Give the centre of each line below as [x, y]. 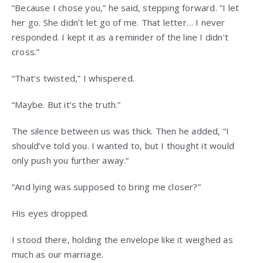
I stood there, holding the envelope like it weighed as [122, 240]
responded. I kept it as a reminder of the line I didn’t [120, 37]
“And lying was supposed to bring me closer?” [106, 187]
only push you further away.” [70, 161]
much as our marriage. [58, 254]
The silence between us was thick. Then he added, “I [121, 131]
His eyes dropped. [50, 213]
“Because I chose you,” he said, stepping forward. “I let [126, 8]
